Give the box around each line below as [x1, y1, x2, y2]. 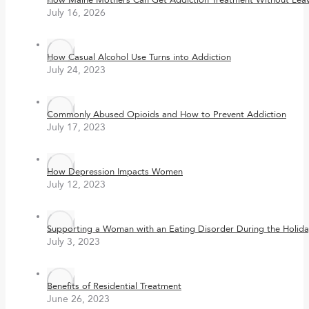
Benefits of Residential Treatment [47, 280, 181, 293]
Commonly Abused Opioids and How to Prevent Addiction [47, 108, 286, 121]
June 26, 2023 [47, 292, 110, 306]
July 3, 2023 [47, 235, 100, 249]
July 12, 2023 [47, 178, 106, 192]
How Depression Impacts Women [47, 166, 183, 179]
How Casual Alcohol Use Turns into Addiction [47, 51, 231, 64]
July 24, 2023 [47, 63, 106, 77]
